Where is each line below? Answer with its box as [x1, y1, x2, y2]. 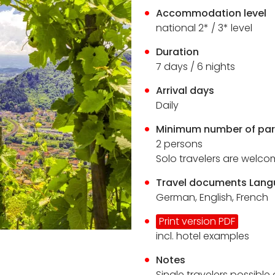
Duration [156, 45, 199, 59]
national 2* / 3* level [156, 21, 253, 35]
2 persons [156, 137, 203, 151]
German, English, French [156, 190, 269, 204]
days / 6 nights [161, 60, 236, 74]
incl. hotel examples [156, 229, 250, 243]
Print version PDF [159, 214, 236, 228]
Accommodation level [156, 6, 267, 20]
